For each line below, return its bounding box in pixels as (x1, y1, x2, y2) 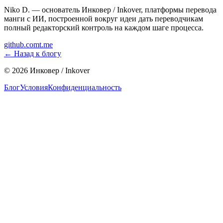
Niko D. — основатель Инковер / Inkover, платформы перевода (4, 5, 217, 14)
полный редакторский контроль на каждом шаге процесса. (4, 23, 204, 32)
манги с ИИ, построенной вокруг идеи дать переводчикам (4, 14, 203, 23)
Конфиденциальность (48, 83, 121, 92)
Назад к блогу (14, 49, 61, 58)
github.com (4, 40, 39, 49)
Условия (20, 83, 48, 92)
